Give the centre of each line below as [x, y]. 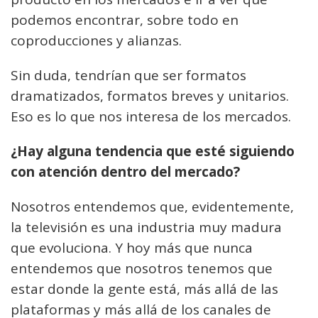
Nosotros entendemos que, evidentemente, [152, 207]
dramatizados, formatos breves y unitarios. [150, 96]
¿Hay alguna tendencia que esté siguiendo [153, 152]
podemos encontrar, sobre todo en [125, 20]
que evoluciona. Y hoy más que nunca [132, 248]
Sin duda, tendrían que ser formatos [128, 76]
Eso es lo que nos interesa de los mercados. [151, 117]
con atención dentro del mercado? [125, 172]
